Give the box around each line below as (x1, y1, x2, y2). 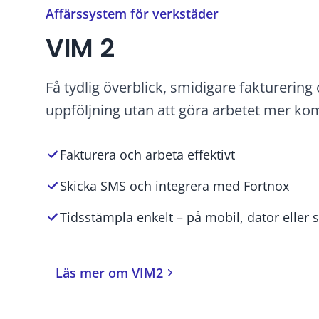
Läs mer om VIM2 (56, 263, 163, 281)
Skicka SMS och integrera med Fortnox (60, 177, 289, 194)
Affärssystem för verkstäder (46, 4, 219, 22)
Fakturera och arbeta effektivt (60, 145, 235, 163)
